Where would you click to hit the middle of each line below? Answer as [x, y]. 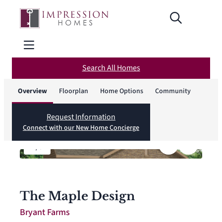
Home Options [122, 91]
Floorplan [74, 91]
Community [173, 91]
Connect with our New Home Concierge [81, 128]
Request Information [81, 117]
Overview [32, 91]
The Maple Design [77, 196]
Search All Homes [111, 68]
